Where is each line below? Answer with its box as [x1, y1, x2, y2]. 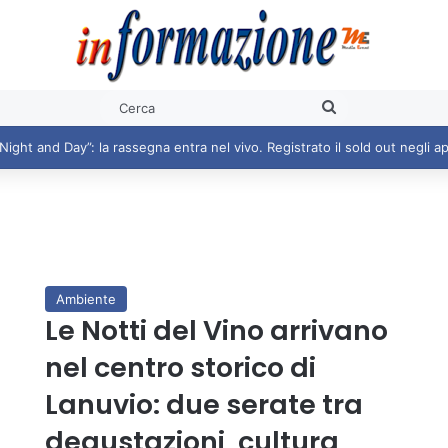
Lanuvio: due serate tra [44, 386, 363, 423]
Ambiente [55, 291, 116, 307]
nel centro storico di [44, 349, 316, 386]
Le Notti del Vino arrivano [44, 312, 388, 349]
